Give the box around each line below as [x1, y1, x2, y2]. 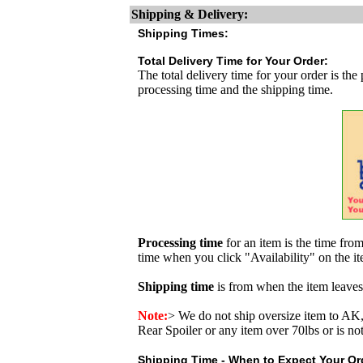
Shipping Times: [138, 27, 228, 40]
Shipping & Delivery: [131, 7, 248, 21]
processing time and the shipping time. [138, 83, 333, 96]
